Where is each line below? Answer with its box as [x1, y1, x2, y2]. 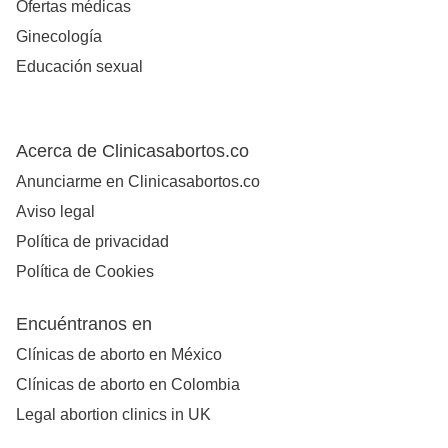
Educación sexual [16, 58, 143, 75]
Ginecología [16, 28, 102, 45]
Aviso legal [16, 202, 95, 220]
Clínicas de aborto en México [16, 345, 222, 363]
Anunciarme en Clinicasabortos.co [16, 172, 260, 190]
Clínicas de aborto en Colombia [16, 375, 240, 393]
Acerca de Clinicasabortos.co [16, 141, 249, 161]
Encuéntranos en [16, 313, 152, 334]
